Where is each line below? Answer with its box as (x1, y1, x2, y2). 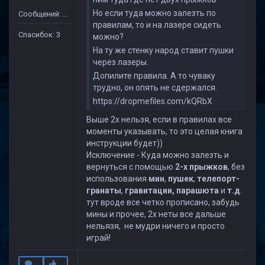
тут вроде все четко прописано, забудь (86, 198, 240, 207)
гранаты (86, 186, 121, 195)
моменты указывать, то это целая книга (86, 127, 243, 136)
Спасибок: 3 (18, 30, 60, 39)
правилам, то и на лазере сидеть (93, 20, 221, 30)
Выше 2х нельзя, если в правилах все (86, 115, 232, 124)
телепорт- (197, 174, 240, 183)
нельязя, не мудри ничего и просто (86, 221, 225, 231)
